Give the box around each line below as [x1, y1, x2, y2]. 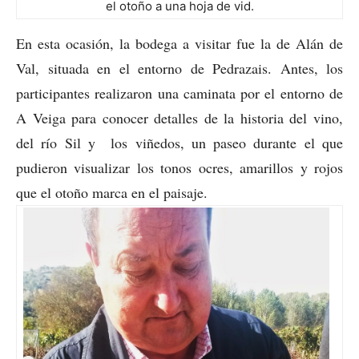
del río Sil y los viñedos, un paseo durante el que [16, 132, 343, 152]
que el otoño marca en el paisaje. [16, 182, 208, 202]
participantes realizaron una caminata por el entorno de [16, 83, 343, 103]
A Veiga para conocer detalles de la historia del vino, [16, 107, 343, 127]
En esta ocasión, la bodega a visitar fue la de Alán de [16, 33, 343, 53]
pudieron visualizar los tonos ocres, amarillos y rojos [16, 157, 343, 177]
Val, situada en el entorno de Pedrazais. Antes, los [16, 58, 343, 78]
